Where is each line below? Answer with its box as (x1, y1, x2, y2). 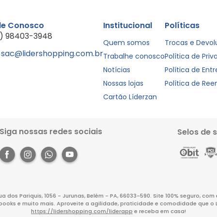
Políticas (165, 20, 200, 31)
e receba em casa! (132, 207, 186, 215)
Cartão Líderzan (103, 92, 157, 102)
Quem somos (103, 38, 150, 47)
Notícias (103, 65, 131, 75)
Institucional (103, 20, 153, 31)
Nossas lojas (103, 78, 144, 88)
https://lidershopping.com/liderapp (31, 207, 133, 215)
